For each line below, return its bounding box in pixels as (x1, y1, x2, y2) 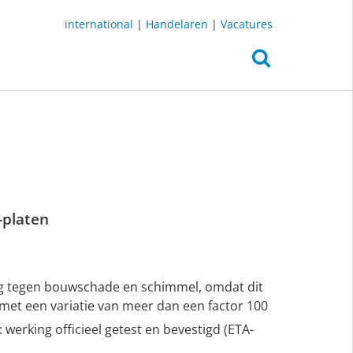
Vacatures (221, 17, 273, 32)
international (65, 17, 133, 32)
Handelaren (146, 17, 208, 32)
